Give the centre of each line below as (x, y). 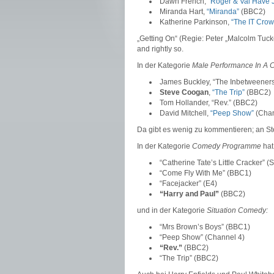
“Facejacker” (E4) (188, 183)
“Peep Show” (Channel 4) (202, 237)
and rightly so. (160, 49)
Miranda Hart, (183, 12)
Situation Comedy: (237, 210)
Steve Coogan (184, 92)
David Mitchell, (185, 113)
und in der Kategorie (172, 210)
